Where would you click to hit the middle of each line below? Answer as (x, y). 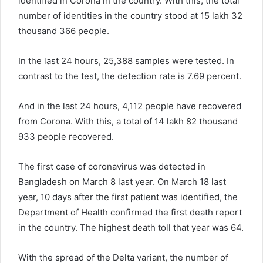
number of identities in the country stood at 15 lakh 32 (130, 15)
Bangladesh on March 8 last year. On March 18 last (122, 181)
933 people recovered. (66, 136)
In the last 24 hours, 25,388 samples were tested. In (126, 60)
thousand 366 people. (64, 31)
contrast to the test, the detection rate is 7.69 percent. (130, 76)
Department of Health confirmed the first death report (130, 212)
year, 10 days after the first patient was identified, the (128, 197)
